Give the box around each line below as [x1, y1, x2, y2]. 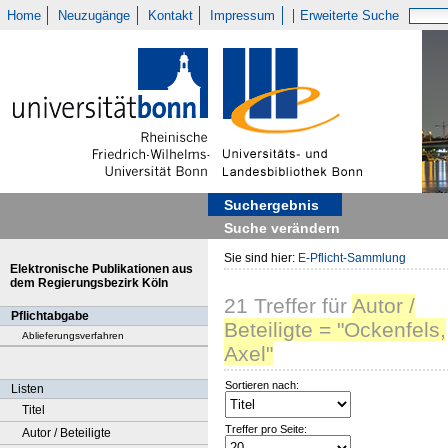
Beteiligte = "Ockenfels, [224, 318, 446, 342]
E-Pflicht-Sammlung [298, 251, 406, 265]
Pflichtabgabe [11, 309, 89, 323]
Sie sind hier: [224, 251, 298, 265]
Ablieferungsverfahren [22, 330, 124, 341]
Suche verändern [224, 220, 340, 236]
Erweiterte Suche [300, 8, 400, 23]
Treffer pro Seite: [225, 422, 307, 435]
